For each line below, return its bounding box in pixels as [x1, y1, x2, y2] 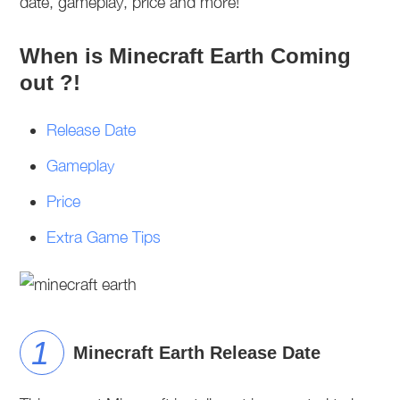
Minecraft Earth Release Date [73, 343, 321, 362]
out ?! [20, 71, 81, 95]
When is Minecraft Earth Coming [20, 44, 352, 68]
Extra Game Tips [46, 228, 162, 246]
